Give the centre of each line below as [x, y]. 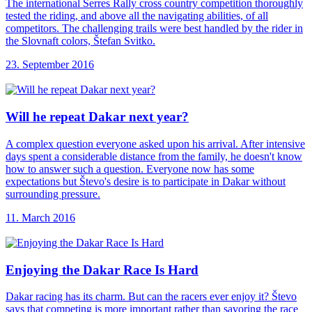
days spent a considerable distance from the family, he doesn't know [154, 156]
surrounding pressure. [53, 194]
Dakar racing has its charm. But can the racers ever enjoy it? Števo [151, 297]
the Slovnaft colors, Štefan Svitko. [80, 41]
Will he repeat [47, 117]
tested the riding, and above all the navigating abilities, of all [137, 16]
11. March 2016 [40, 217]
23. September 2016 [50, 65]
